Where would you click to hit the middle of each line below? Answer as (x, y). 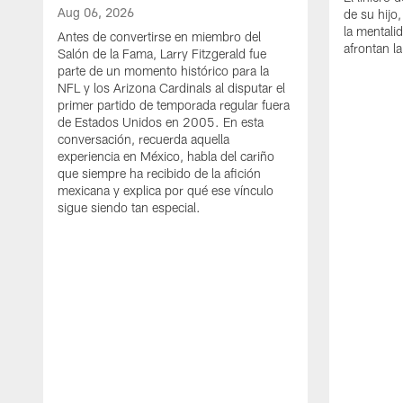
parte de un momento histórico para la (163, 70)
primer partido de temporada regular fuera (174, 104)
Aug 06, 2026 (96, 12)
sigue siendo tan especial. (129, 207)
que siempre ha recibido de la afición (159, 173)
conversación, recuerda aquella (143, 139)
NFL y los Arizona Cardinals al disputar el (171, 87)
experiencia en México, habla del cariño (166, 156)
